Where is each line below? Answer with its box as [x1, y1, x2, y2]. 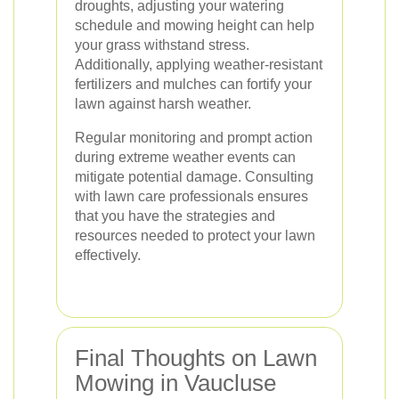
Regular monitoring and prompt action [75, 129, 313, 145]
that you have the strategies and [75, 208, 275, 224]
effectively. [75, 247, 141, 263]
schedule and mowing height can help [75, 17, 314, 33]
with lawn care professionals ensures [75, 188, 308, 204]
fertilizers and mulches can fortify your [75, 76, 312, 92]
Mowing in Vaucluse [75, 369, 276, 396]
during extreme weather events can [75, 149, 296, 165]
